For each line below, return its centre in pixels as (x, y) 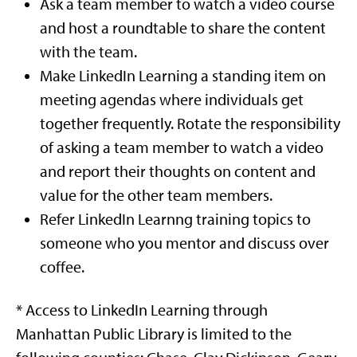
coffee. (62, 267)
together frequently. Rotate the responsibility (190, 124)
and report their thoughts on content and (178, 171)
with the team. (88, 52)
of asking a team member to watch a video (182, 147)
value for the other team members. (156, 195)
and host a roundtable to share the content (183, 28)
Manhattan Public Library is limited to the (154, 334)
